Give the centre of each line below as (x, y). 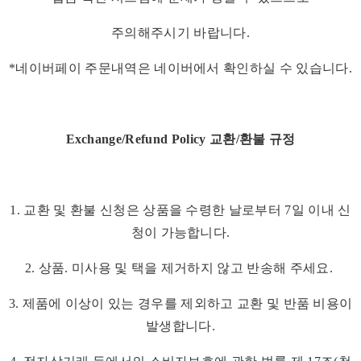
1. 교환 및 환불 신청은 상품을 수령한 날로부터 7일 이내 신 (180, 210)
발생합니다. (180, 326)
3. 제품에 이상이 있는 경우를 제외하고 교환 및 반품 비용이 (180, 304)
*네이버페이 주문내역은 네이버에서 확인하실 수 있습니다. (180, 68)
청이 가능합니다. (180, 233)
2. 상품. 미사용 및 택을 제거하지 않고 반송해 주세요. (180, 268)
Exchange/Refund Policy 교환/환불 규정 (180, 139)
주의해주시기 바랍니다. (180, 33)
